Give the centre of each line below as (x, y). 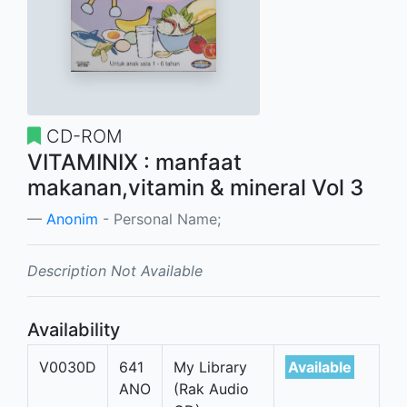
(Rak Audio (211, 389)
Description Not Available (115, 271)
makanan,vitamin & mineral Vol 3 (195, 188)
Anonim (72, 219)
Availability (74, 330)
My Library (210, 367)
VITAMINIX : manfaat (134, 163)
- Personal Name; (159, 219)
